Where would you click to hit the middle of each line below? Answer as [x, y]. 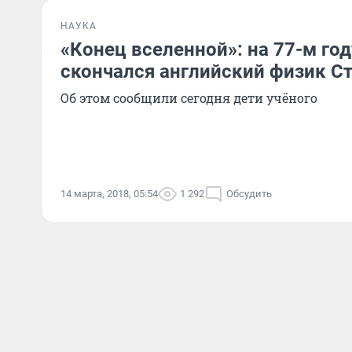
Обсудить [249, 194]
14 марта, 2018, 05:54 [109, 194]
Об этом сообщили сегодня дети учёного [189, 98]
